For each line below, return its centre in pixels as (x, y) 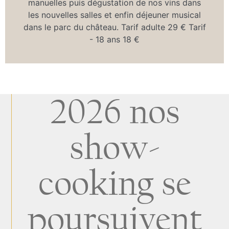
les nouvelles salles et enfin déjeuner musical (114, 15)
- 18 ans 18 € (114, 40)
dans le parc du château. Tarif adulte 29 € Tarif (114, 27)
